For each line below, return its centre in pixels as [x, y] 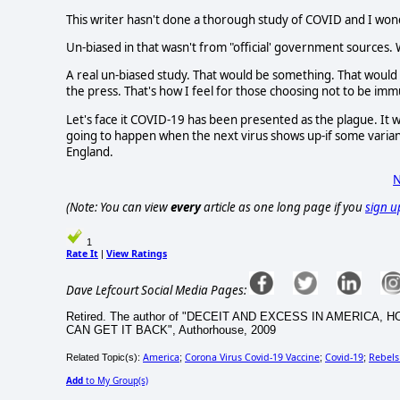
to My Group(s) [116, 381]
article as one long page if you [283, 208]
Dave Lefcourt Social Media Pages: [156, 291]
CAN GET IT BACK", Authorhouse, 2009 [171, 330]
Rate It [82, 253]
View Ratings [137, 253]
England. [90, 151]
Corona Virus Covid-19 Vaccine [252, 358]
